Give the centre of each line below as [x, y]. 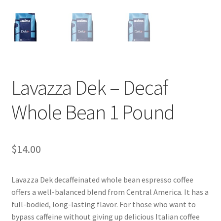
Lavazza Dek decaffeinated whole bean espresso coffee [102, 180]
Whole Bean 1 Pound [93, 112]
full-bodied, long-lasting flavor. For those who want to [103, 204]
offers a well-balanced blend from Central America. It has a [110, 192]
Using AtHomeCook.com [53, 50]
